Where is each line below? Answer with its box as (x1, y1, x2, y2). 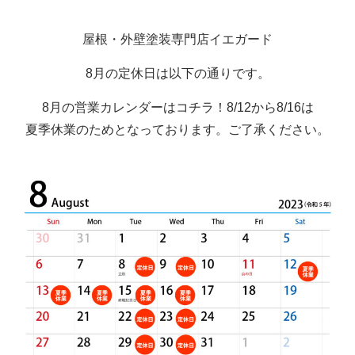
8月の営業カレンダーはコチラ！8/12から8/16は (41, 101, 314, 115)
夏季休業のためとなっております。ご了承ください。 (25, 123, 330, 137)
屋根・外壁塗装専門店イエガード (82, 32, 273, 47)
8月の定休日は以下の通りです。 (85, 67, 270, 81)
